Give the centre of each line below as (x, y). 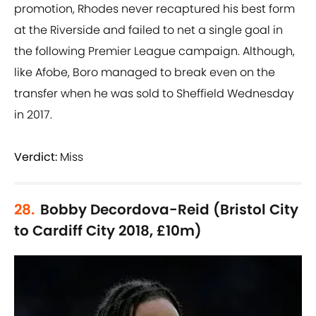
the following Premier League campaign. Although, (154, 51)
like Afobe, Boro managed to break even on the (145, 73)
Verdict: (36, 157)
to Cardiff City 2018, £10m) (108, 231)
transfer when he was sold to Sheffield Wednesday (154, 94)
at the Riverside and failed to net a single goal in (148, 30)
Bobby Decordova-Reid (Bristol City (169, 210)
